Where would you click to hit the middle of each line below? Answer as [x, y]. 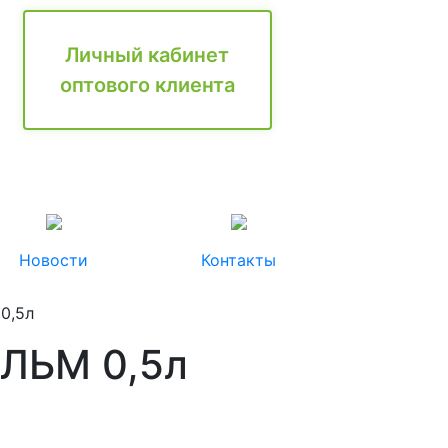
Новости [53, 260]
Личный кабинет [147, 55]
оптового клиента [147, 85]
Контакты [238, 260]
